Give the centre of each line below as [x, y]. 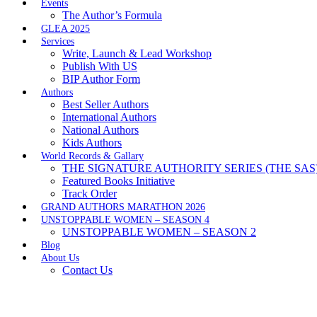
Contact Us [87, 270]
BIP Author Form [101, 79]
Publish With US [100, 67]
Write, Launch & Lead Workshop [137, 54]
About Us [60, 258]
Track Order [90, 194]
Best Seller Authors [105, 105]
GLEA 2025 [65, 29]
